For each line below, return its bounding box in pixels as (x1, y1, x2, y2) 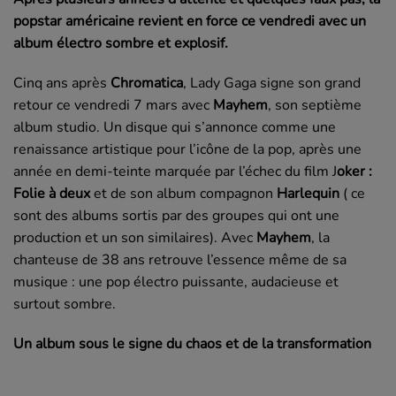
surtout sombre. (13, 293, 116, 314)
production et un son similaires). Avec (13, 227, 256, 247)
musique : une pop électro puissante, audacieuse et (13, 271, 339, 292)
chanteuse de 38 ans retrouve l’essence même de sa (13, 249, 346, 270)
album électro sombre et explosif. (13, 33, 228, 53)
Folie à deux (13, 183, 90, 203)
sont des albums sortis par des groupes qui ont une (13, 205, 339, 225)
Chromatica (110, 72, 183, 93)
